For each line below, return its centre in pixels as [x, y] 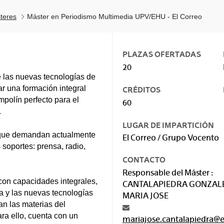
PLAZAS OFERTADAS [162, 54]
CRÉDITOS [141, 90]
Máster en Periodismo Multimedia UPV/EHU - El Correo [114, 16]
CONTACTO [144, 160]
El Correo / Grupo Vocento [171, 138]
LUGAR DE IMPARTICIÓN [168, 125]
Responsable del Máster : [168, 173]
